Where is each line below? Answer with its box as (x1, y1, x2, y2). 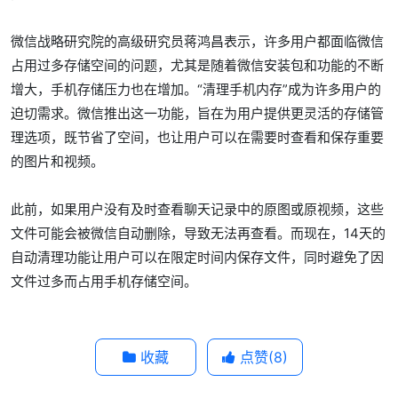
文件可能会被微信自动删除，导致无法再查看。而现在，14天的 (11, 225, 386, 242)
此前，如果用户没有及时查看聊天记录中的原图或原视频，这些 (11, 201, 384, 218)
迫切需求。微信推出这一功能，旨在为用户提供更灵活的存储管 (11, 105, 384, 122)
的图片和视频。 (11, 153, 104, 170)
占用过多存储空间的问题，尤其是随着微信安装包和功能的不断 (11, 57, 384, 74)
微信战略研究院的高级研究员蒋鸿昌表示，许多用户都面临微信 (11, 33, 384, 50)
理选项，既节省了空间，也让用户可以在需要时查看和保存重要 (11, 129, 384, 146)
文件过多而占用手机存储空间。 (11, 273, 197, 290)
